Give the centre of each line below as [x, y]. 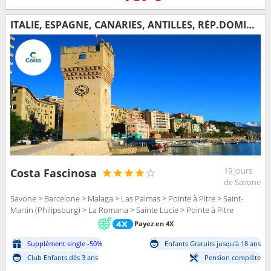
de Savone [242, 182]
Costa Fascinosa [54, 173]
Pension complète [233, 258]
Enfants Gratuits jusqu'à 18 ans [213, 244]
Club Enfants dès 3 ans [63, 258]
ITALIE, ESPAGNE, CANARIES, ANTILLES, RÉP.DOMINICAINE [250, 24]
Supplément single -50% [65, 244]
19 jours [238, 170]
